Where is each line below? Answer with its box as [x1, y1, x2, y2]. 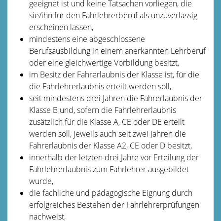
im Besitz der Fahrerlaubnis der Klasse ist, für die [29, 69, 199, 80]
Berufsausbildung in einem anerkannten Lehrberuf [29, 45, 206, 56]
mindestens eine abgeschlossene [29, 33, 145, 44]
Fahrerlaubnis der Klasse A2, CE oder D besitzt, [29, 140, 192, 151]
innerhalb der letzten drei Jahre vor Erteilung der [29, 151, 199, 163]
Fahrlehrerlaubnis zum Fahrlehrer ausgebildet [29, 163, 189, 175]
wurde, [29, 175, 53, 186]
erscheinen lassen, [29, 21, 93, 33]
